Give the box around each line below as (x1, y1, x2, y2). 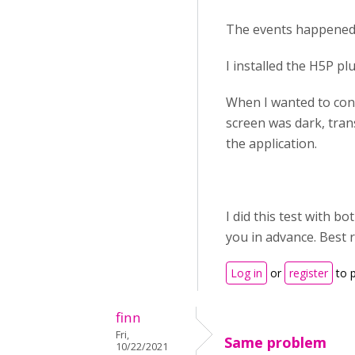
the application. (226, 135, 317, 152)
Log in (231, 265, 262, 281)
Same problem (224, 333, 326, 352)
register (289, 265, 328, 281)
